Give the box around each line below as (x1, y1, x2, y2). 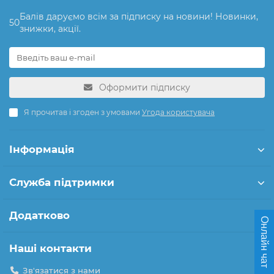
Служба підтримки (9, 176, 114, 188)
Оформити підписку (99, 82, 190, 93)
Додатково (9, 209, 70, 221)
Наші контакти (9, 242, 92, 254)
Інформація (9, 143, 75, 155)
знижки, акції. (20, 23, 81, 34)
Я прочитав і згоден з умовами (24, 108, 142, 117)
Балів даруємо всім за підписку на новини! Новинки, (20, 11, 258, 22)
